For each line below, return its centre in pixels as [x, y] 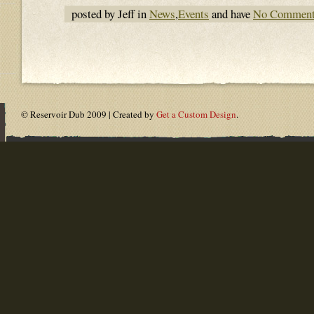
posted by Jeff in [110, 14]
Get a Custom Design [196, 114]
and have [231, 14]
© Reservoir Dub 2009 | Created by [89, 114]
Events [193, 14]
